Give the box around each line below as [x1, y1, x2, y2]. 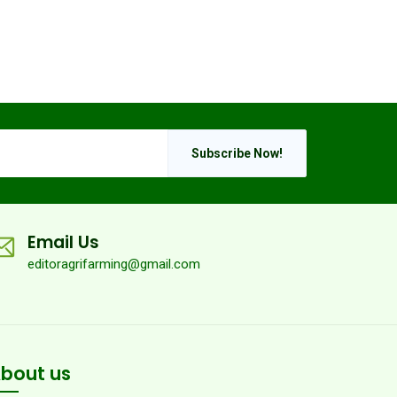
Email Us [27, 230, 99, 254]
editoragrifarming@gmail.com [27, 256, 200, 272]
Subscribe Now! [191, 146, 283, 160]
